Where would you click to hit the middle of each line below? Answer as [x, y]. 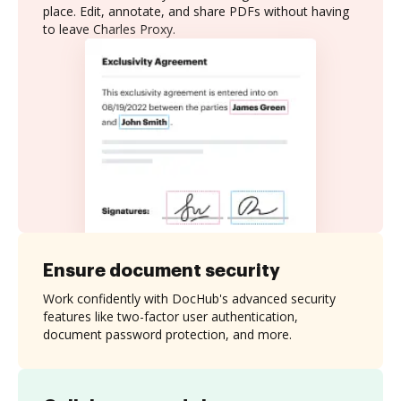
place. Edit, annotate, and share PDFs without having [196, 11]
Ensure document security [162, 270]
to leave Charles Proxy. [109, 29]
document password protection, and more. [167, 334]
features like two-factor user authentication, [171, 316]
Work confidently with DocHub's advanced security [189, 298]
